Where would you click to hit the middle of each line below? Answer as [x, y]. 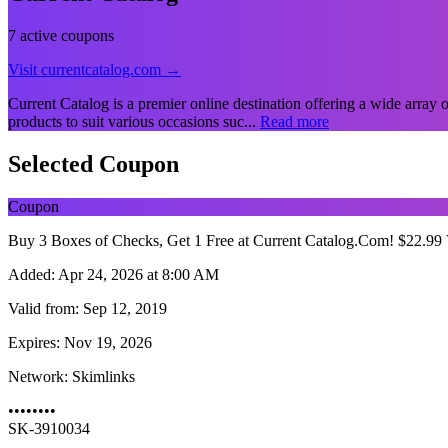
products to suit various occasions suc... [134, 121]
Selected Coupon [93, 163]
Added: [31, 274]
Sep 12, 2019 [123, 308]
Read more [294, 121]
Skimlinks [101, 376]
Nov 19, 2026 [106, 342]
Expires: [34, 342]
